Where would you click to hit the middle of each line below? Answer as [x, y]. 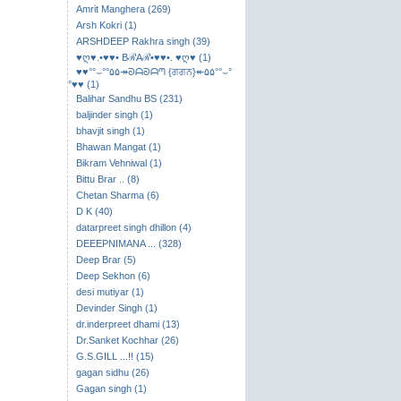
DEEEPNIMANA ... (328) [128, 243]
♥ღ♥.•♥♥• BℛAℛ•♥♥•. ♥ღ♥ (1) [143, 57]
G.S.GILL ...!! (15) [115, 356]
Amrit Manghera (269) [123, 9]
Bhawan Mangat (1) [118, 147]
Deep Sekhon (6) [113, 276]
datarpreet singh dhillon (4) [133, 227]
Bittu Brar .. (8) [107, 179]
